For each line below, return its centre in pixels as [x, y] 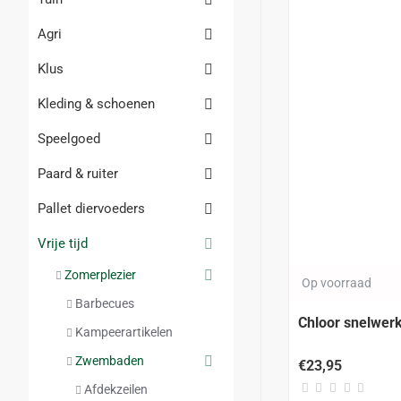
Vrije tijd [63, 243]
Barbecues [105, 303]
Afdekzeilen [116, 389]
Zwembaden [110, 361]
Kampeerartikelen [124, 332]
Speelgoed [69, 139]
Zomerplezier [100, 275]
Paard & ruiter [78, 174]
